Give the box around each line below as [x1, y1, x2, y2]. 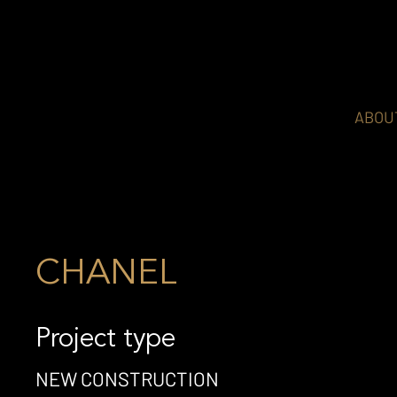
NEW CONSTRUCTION [35, 367, 219, 390]
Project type [35, 326, 175, 353]
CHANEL [35, 257, 177, 292]
